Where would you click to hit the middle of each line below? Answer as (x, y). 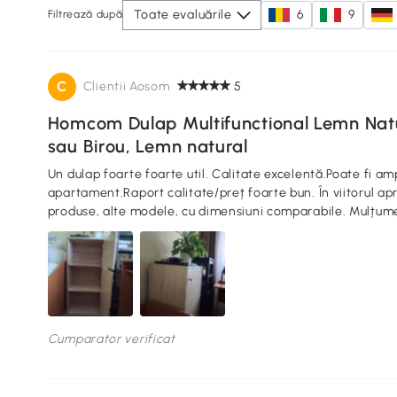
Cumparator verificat (111, 339)
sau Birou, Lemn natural (148, 146)
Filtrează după (85, 15)
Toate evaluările (183, 14)
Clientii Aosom (126, 86)
